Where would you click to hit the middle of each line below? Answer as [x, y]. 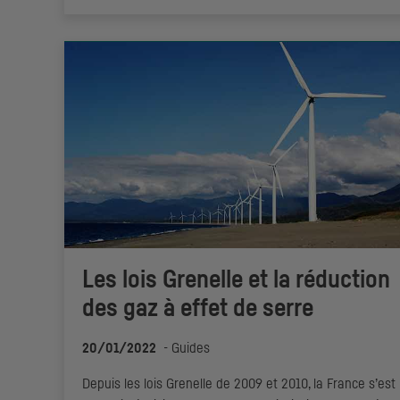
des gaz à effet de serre [198, 309]
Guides [191, 349]
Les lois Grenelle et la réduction [236, 281]
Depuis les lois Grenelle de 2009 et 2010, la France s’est [239, 384]
